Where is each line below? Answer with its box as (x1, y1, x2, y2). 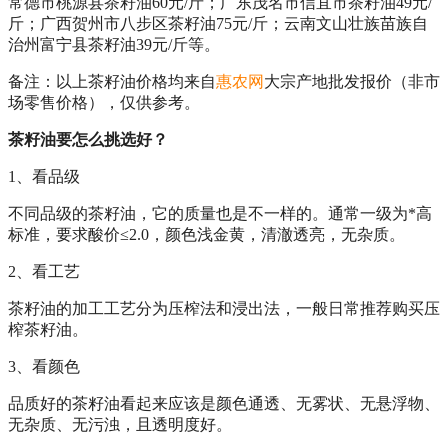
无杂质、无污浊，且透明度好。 (8, 415, 232, 433)
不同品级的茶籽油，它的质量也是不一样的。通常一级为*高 (8, 204, 432, 222)
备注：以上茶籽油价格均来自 (8, 72, 216, 90)
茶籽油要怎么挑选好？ (8, 130, 168, 148)
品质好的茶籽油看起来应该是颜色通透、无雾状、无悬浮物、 (8, 394, 440, 412)
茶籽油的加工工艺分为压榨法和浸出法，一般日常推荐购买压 (8, 299, 440, 317)
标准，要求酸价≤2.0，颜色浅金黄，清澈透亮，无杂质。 (8, 225, 405, 243)
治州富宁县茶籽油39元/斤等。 (8, 35, 220, 53)
